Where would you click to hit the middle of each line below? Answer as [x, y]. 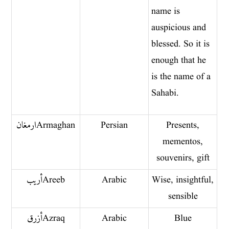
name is [166, 11]
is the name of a [181, 77]
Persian [114, 125]
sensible [183, 196]
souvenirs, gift [183, 158]
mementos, [183, 142]
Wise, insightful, [183, 180]
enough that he [179, 60]
